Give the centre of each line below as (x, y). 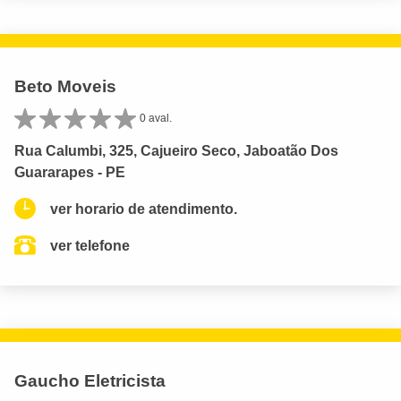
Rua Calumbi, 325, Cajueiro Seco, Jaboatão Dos (176, 150)
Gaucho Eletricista (90, 380)
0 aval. (156, 119)
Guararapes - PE (70, 172)
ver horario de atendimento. (144, 209)
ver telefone (90, 245)
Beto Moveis (65, 87)
